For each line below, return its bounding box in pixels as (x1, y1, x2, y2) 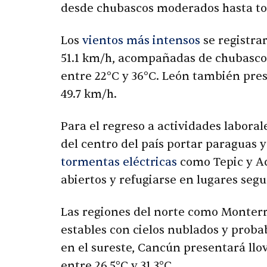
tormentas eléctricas (61, 154, 177, 169)
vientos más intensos (82, 33, 200, 48)
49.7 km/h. (61, 86, 117, 101)
